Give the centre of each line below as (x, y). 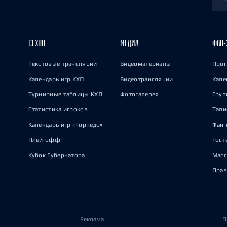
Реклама (92, 219)
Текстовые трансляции (63, 64)
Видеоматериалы (146, 64)
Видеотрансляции (147, 79)
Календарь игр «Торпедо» (65, 125)
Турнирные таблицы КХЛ (65, 94)
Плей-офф (44, 140)
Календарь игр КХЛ (56, 79)
